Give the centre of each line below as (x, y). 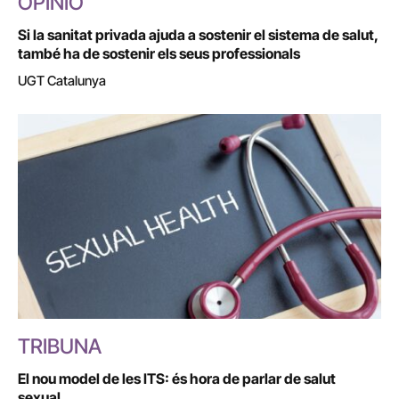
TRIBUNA (60, 346)
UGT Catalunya (62, 81)
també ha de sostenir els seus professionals (159, 54)
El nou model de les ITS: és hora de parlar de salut (177, 378)
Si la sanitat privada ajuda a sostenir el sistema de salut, (198, 35)
